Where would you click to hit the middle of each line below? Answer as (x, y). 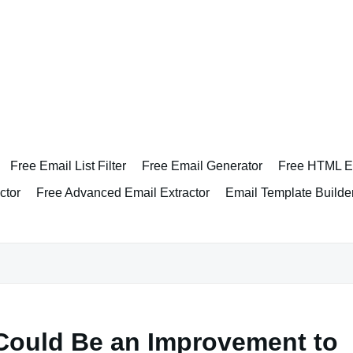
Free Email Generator (202, 166)
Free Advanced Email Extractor (123, 193)
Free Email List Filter (68, 166)
